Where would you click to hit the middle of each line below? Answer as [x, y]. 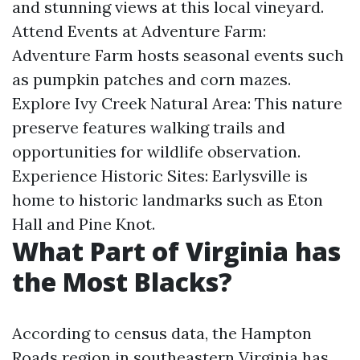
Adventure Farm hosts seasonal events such [178, 55]
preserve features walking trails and [149, 127]
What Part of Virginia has [176, 251]
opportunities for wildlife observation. [156, 151]
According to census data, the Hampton [162, 333]
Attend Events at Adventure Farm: [139, 31]
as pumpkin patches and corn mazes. [151, 79]
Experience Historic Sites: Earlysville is [160, 176]
